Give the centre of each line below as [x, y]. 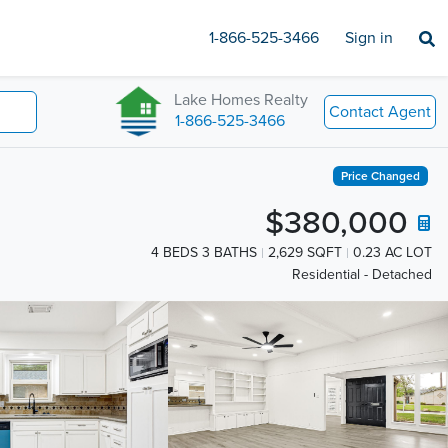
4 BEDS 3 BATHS [204, 252]
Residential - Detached [362, 275]
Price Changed [381, 176]
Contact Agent [380, 111]
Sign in [369, 38]
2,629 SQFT [305, 252]
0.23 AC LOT [392, 252]
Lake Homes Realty [241, 99]
